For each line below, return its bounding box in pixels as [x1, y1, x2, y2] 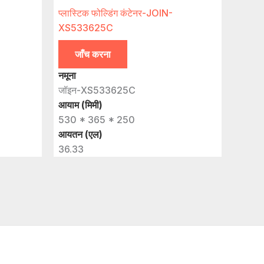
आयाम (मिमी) [58, 99, 103, 111]
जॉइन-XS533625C [58, 84, 136, 97]
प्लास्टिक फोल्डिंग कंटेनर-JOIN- [58, 7, 173, 19]
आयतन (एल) [58, 128, 103, 141]
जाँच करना [75, 48, 111, 61]
